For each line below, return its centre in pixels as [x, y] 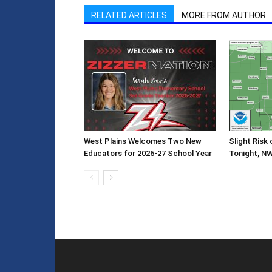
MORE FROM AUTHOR [224, 15]
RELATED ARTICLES [129, 15]
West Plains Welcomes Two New [143, 141]
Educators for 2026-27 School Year [148, 153]
